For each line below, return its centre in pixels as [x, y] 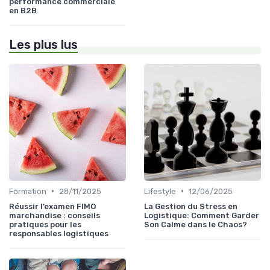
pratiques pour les [45, 224]
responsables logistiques [59, 233]
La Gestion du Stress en [191, 206]
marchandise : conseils [55, 215]
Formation [28, 191]
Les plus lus [43, 44]
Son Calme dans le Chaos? [196, 224]
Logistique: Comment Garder [202, 215]
